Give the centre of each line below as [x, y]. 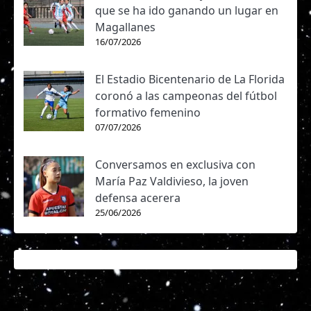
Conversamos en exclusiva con [175, 165]
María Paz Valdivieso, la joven [172, 181]
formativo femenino [148, 112]
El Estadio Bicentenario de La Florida [190, 79]
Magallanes [125, 27]
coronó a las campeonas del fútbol [186, 96]
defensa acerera [138, 198]
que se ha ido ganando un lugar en [187, 10]
